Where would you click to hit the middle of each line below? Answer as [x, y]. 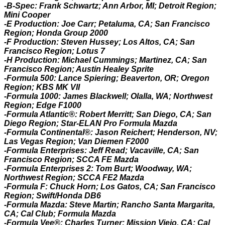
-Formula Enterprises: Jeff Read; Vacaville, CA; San [101, 150]
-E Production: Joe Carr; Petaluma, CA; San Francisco [107, 24]
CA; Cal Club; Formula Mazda [60, 214]
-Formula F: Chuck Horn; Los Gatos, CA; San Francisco [110, 187]
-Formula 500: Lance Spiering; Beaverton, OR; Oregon [107, 78]
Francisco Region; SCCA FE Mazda [71, 159]
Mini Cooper [27, 15]
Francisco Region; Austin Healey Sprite [79, 69]
